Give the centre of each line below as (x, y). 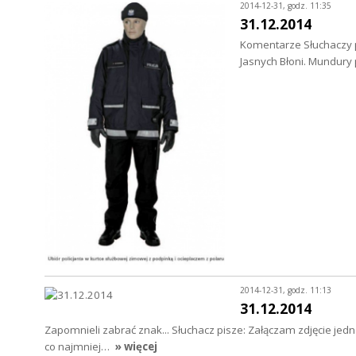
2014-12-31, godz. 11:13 (285, 290)
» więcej (136, 346)
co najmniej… (78, 346)
